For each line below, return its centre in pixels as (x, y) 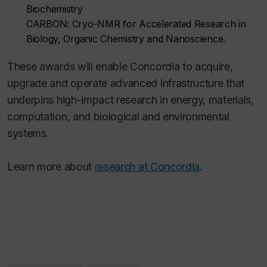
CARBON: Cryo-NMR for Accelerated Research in (136, 24)
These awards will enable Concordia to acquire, (120, 66)
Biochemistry (55, 9)
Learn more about (51, 167)
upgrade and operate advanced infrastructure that (126, 83)
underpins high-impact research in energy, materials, (131, 100)
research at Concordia (147, 167)
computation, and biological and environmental (118, 117)
